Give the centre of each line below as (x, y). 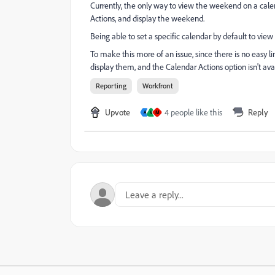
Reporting (111, 86)
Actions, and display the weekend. (147, 18)
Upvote (118, 112)
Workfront (158, 86)
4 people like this (193, 112)
